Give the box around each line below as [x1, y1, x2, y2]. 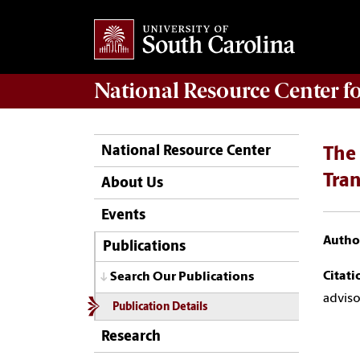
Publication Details [112, 301, 207, 313]
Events [101, 208, 145, 224]
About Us [101, 176, 163, 192]
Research [101, 329, 161, 345]
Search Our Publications [110, 271, 254, 284]
